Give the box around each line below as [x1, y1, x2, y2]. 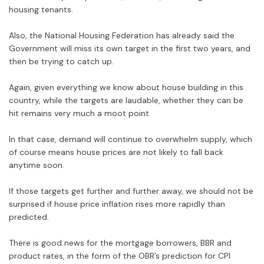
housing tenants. [9, 4, 73, 15]
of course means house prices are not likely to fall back [9, 147, 223, 158]
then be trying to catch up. [9, 56, 114, 67]
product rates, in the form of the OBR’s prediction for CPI [9, 250, 230, 262]
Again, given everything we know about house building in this [9, 82, 243, 93]
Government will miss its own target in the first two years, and [9, 43, 250, 54]
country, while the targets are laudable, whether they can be [9, 95, 243, 106]
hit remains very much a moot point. [9, 108, 151, 119]
